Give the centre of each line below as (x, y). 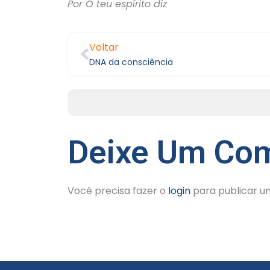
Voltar (104, 47)
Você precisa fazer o (118, 190)
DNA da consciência (131, 62)
